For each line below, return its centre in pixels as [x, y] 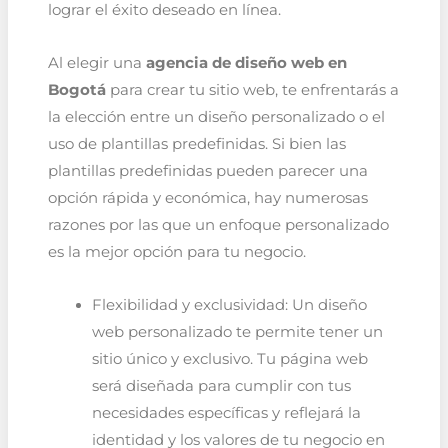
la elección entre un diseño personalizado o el [216, 117]
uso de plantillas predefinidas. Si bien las [196, 144]
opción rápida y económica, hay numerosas [207, 198]
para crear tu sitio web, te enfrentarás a [252, 90]
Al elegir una [96, 63]
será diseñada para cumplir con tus [221, 385]
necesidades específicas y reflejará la [226, 412]
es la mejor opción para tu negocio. [176, 252]
